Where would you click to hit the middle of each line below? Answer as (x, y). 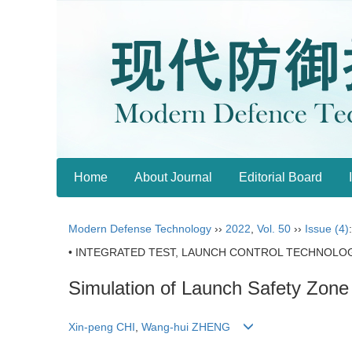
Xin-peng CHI (102, 327)
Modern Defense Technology (140, 229)
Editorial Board (280, 177)
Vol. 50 (274, 229)
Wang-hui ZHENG (186, 327)
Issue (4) (327, 229)
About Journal (173, 177)
